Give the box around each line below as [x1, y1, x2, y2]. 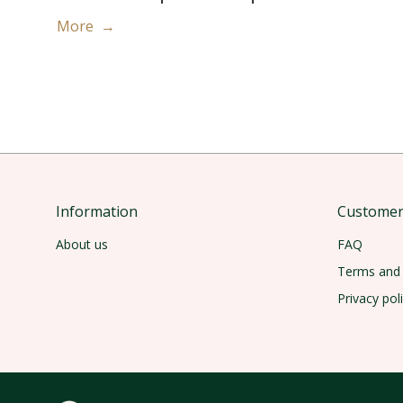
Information [56, 201, 138, 222]
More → [56, 16, 115, 37]
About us [56, 236, 108, 254]
